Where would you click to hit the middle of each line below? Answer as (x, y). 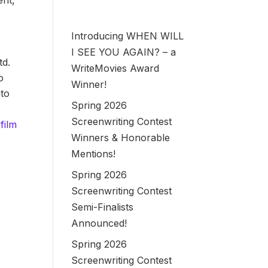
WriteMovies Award (115, 68)
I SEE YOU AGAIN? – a (124, 52)
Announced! (99, 223)
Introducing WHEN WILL (128, 36)
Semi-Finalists (103, 207)
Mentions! (94, 153)
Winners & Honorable (121, 137)
